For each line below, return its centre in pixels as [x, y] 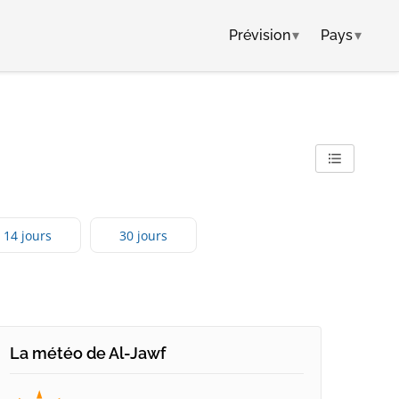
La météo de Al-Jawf [88, 354]
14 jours [28, 235]
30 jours [143, 235]
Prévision [260, 35]
